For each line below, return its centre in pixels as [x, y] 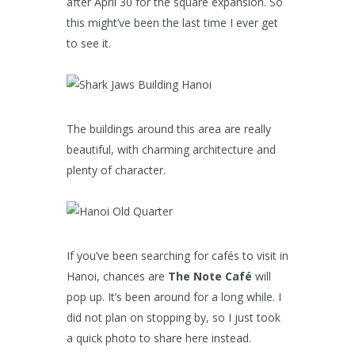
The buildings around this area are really [169, 129]
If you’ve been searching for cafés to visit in [177, 256]
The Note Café [210, 277]
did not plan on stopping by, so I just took [174, 318]
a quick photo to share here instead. [159, 338]
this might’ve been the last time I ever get [172, 23]
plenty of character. [116, 170]
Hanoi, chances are [117, 277]
